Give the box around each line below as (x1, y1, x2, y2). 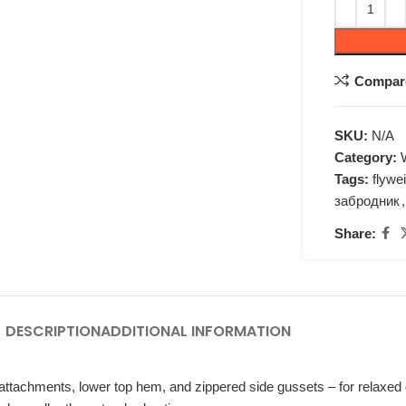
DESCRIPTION (5, 321, 101, 342)
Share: (334, 225, 377, 241)
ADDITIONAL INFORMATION (100, 321, 291, 342)
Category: (334, 150, 398, 165)
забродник (334, 193, 401, 208)
